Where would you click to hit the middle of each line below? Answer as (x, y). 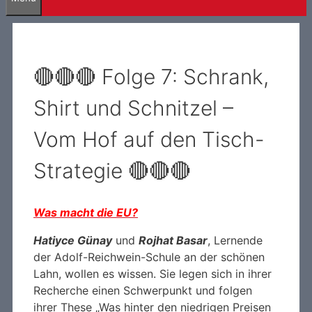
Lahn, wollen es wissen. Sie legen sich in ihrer (153, 273)
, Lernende (235, 240)
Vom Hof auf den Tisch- (149, 139)
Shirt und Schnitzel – (133, 108)
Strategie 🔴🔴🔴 (112, 170)
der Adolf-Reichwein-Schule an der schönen (149, 257)
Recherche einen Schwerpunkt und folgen (143, 290)
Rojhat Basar (173, 240)
